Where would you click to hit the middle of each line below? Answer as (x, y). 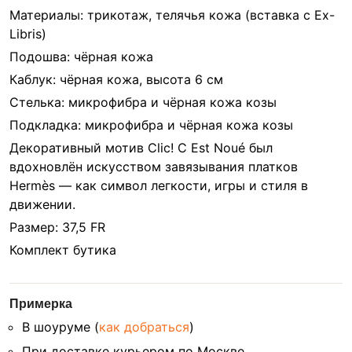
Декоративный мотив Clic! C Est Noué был (141, 148)
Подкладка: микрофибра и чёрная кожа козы (151, 125)
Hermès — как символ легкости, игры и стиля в (159, 185)
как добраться (144, 327)
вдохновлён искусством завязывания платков (154, 167)
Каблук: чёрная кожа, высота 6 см (116, 79)
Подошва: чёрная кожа (81, 57)
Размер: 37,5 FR (57, 227)
